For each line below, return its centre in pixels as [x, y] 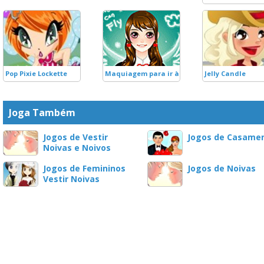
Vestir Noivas [71, 179]
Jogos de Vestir [75, 137]
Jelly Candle [225, 73]
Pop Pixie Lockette [36, 73]
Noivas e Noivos [77, 148]
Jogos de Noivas [222, 168]
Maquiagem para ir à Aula [151, 73]
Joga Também [42, 113]
